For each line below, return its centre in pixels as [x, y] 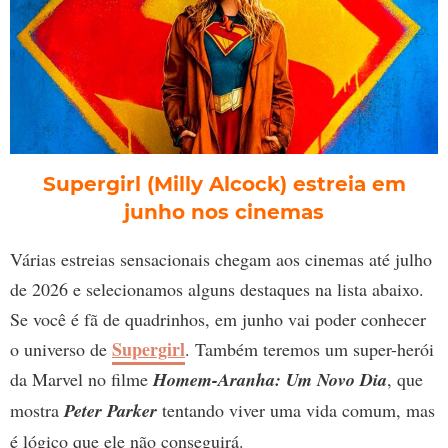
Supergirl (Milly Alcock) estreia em [224, 184]
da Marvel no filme [81, 379]
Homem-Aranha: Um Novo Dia [270, 380]
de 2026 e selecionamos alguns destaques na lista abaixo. [217, 289]
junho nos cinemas [224, 212]
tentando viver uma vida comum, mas [296, 410]
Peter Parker [110, 411]
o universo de [61, 349]
